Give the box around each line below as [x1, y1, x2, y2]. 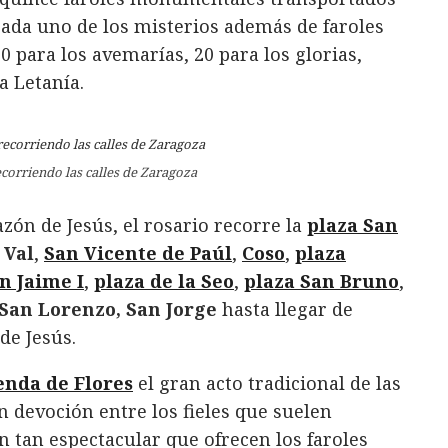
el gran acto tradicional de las [133, 371, 401, 396]
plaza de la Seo [94, 269, 234, 294]
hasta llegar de [217, 297, 353, 322]
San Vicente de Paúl [44, 241, 232, 266]
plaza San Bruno [244, 269, 399, 294]
